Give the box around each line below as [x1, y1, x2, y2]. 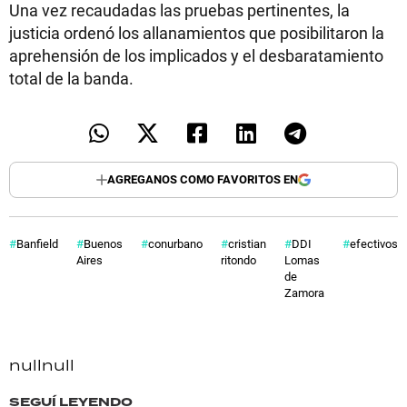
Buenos [84, 234, 123, 252]
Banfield [16, 234, 58, 252]
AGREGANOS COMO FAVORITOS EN [107, 171, 298, 188]
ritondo [221, 251, 256, 268]
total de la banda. [9, 66, 134, 89]
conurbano [148, 234, 203, 252]
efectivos [350, 234, 398, 252]
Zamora [284, 283, 324, 301]
